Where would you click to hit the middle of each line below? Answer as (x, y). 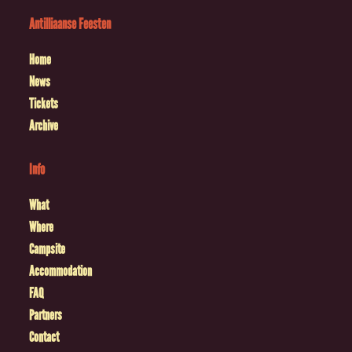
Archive (44, 126)
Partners (46, 315)
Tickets (44, 104)
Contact (44, 337)
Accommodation (61, 271)
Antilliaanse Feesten (70, 24)
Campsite (48, 249)
